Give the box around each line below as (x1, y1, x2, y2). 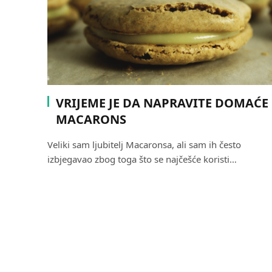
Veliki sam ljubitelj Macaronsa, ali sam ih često (47, 138, 241, 151)
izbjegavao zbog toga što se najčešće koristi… (47, 152, 237, 165)
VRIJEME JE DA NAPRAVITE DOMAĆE (56, 94, 268, 111)
